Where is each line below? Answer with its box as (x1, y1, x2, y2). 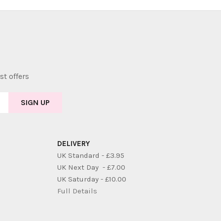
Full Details (57, 186, 97, 195)
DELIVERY (57, 139, 90, 148)
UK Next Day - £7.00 (57, 162, 125, 172)
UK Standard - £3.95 (57, 150, 124, 160)
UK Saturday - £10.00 (57, 174, 126, 184)
